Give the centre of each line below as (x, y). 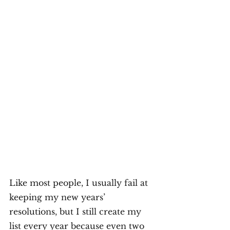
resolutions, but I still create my (76, 211)
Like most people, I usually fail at (80, 183)
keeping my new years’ (59, 197)
